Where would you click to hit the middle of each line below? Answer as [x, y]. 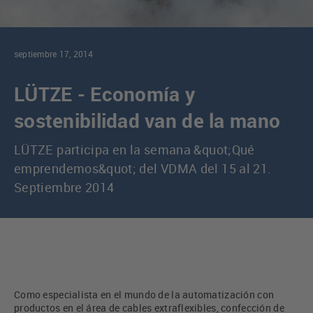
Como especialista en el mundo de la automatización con [144, 295]
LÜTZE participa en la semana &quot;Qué [134, 150]
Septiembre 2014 [64, 188]
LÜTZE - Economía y [105, 94]
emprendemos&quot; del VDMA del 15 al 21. [143, 169]
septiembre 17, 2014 [54, 54]
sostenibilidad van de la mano [147, 121]
